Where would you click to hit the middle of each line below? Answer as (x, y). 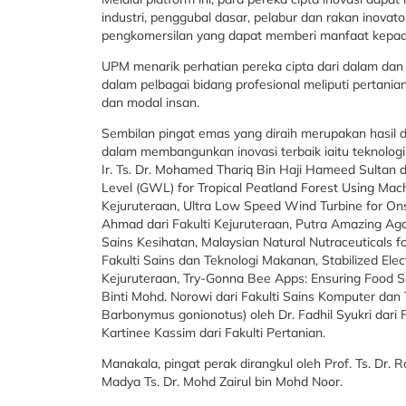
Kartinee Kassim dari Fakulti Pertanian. (213, 333)
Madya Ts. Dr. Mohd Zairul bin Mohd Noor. (222, 382)
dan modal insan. (150, 102)
